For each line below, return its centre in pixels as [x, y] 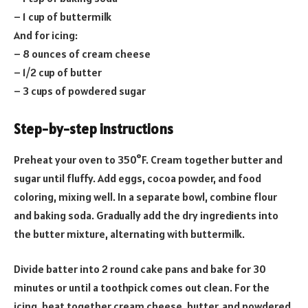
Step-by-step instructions [93, 130]
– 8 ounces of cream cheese [82, 53]
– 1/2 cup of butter [58, 72]
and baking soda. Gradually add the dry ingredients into [146, 215]
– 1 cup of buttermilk [63, 16]
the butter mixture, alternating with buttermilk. [129, 233]
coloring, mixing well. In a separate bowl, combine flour [145, 196]
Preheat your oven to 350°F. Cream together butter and [148, 159]
